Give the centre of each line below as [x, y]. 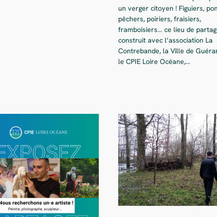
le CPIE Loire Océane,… [154, 62]
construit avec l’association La [165, 40]
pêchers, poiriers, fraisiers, [160, 19]
